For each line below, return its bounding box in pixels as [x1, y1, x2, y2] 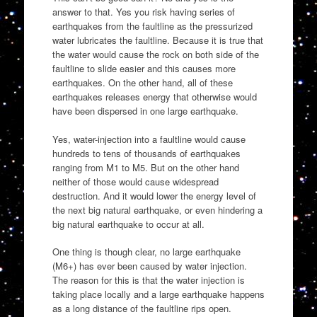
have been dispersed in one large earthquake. [52, 104, 238, 118]
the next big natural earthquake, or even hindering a [52, 202, 263, 217]
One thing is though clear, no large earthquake [52, 245, 241, 259]
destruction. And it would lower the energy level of [52, 188, 256, 202]
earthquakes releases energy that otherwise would [52, 90, 257, 104]
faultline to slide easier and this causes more [52, 62, 236, 76]
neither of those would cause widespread [52, 174, 219, 188]
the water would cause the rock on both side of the [52, 47, 259, 62]
